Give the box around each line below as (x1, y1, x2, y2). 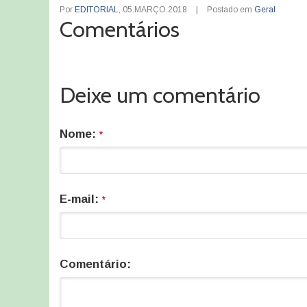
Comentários (60, 16, 180, 42)
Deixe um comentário (60, 82, 260, 108)
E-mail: (60, 193, 102, 206)
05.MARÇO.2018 (123, 5, 187, 14)
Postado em (207, 5, 254, 14)
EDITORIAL (75, 5, 119, 14)
